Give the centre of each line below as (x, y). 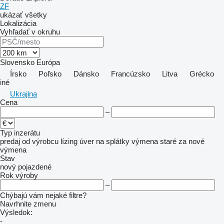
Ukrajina (23, 94)
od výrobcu (40, 141)
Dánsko (86, 74)
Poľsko (50, 74)
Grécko (202, 74)
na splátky (113, 141)
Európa (48, 62)
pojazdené (35, 167)
